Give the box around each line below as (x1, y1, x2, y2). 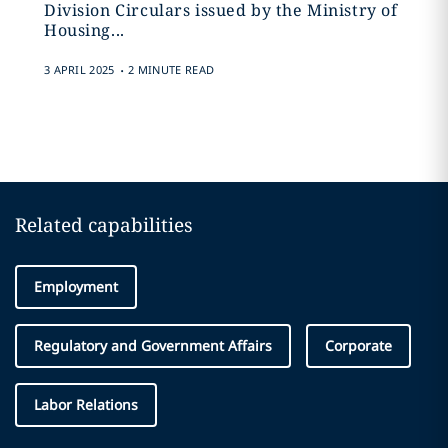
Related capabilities (15, 212, 193, 238)
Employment (34, 277, 118, 296)
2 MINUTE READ (128, 62, 215, 77)
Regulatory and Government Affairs (34, 336, 272, 355)
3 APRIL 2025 (43, 62, 115, 77)
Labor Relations (34, 395, 138, 414)
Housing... (43, 19, 125, 41)
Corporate (325, 336, 392, 355)
